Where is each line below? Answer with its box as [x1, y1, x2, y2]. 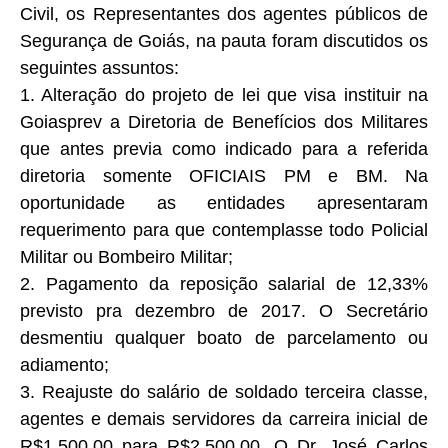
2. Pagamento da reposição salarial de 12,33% [20, 273, 428, 294]
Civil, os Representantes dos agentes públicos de [20, 3, 428, 24]
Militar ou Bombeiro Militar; [20, 246, 233, 267]
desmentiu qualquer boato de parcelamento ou [20, 327, 428, 348]
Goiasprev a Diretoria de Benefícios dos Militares [20, 111, 428, 132]
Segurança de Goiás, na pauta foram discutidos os [20, 30, 428, 51]
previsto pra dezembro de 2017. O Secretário [20, 300, 428, 321]
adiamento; [20, 354, 109, 375]
